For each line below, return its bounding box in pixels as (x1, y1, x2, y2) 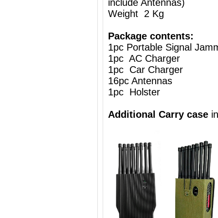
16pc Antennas (108, 75, 172, 86)
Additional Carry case (108, 109, 211, 120)
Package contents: (108, 31, 194, 41)
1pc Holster (108, 87, 160, 97)
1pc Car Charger (108, 64, 183, 75)
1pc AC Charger (108, 53, 180, 64)
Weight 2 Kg (108, 8, 164, 19)
